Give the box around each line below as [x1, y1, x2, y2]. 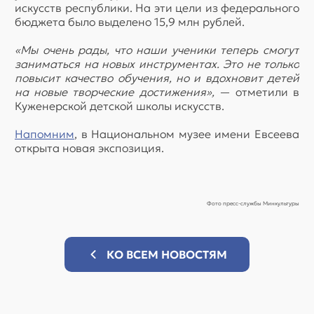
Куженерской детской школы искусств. [15, 99, 224, 114]
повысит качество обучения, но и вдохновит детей [15, 71, 299, 86]
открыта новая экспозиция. [15, 141, 164, 156]
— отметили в [214, 85, 299, 100]
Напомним [15, 127, 74, 142]
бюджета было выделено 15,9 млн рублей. [15, 15, 245, 29]
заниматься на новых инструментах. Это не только [15, 57, 299, 71]
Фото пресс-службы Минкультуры [207, 200, 299, 207]
